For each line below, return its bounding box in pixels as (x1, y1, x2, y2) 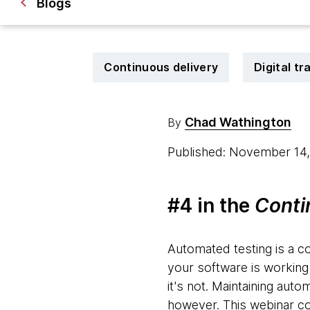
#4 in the (167, 194, 255, 217)
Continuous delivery (104, 60, 219, 74)
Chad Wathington (184, 115, 291, 129)
